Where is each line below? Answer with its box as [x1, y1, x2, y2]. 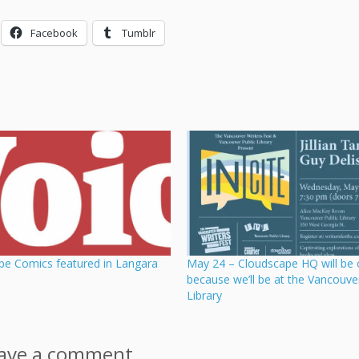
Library [186, 288, 222, 304]
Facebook [30, 26, 78, 40]
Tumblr [122, 26, 155, 40]
